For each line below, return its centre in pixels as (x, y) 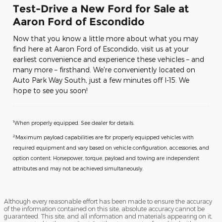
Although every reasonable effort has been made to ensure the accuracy (108, 201)
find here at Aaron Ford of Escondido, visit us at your (101, 49)
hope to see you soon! (50, 91)
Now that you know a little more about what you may (106, 39)
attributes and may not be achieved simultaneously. (78, 168)
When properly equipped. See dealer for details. (74, 123)
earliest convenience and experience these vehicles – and (109, 59)
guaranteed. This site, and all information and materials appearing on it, (108, 216)
